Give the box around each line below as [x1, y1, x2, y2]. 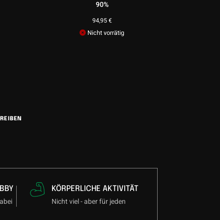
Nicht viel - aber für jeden [52, 196, 126, 207]
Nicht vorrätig [86, 28, 125, 38]
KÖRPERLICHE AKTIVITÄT [52, 185, 139, 193]
